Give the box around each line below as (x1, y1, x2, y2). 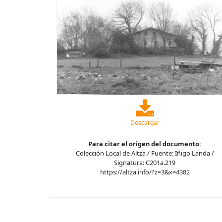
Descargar (130, 118, 160, 127)
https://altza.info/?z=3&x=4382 (100, 167, 190, 177)
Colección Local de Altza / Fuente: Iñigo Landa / (75, 149, 214, 158)
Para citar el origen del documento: (88, 139, 201, 149)
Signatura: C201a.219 (114, 158, 175, 167)
